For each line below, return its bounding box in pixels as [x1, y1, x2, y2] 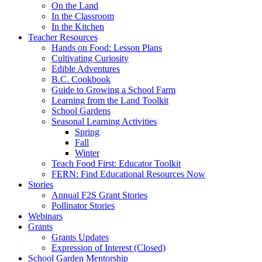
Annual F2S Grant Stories [51, 189, 147, 200]
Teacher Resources [28, 32, 98, 42]
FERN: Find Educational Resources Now [51, 168, 205, 179]
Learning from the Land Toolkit [51, 95, 168, 105]
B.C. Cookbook [51, 74, 111, 84]
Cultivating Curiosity [51, 53, 129, 63]
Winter [75, 147, 99, 158]
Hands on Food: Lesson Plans [51, 42, 162, 53]
